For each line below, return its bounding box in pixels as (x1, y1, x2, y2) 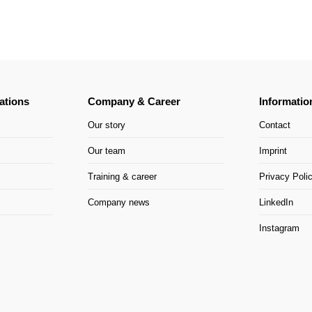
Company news (88, 197, 150, 208)
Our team (88, 146, 125, 156)
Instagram (259, 223, 299, 233)
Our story (88, 120, 125, 130)
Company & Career (88, 95, 180, 107)
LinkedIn (259, 197, 293, 208)
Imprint (259, 146, 287, 156)
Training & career (88, 171, 157, 182)
